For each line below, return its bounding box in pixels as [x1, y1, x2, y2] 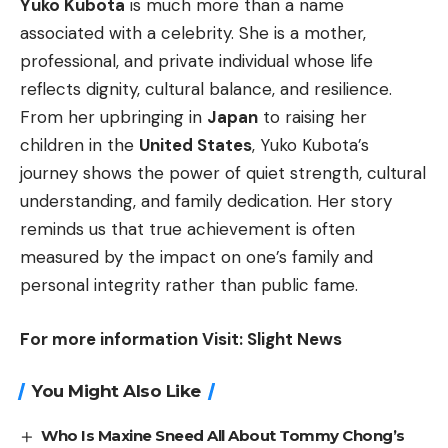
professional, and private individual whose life [20, 50, 373, 73]
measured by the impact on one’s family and [20, 246, 373, 269]
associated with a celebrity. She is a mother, [20, 22, 366, 45]
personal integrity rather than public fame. [20, 274, 358, 297]
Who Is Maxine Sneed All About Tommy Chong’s [41, 425, 405, 445]
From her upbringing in [20, 106, 207, 129]
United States [139, 134, 252, 157]
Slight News [247, 327, 342, 350]
